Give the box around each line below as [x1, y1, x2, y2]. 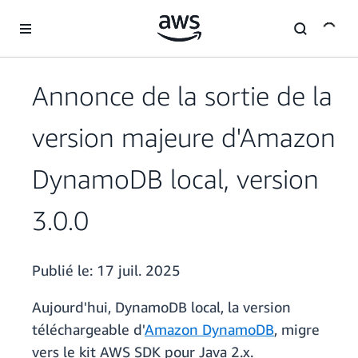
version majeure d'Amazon [32, 121, 336, 153]
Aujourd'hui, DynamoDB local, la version [32, 298, 291, 316]
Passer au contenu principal [7, 9, 143, 22]
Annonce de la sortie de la [32, 80, 332, 112]
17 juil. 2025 [97, 261, 181, 280]
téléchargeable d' [32, 320, 145, 339]
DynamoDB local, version [32, 163, 319, 195]
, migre [274, 320, 320, 339]
